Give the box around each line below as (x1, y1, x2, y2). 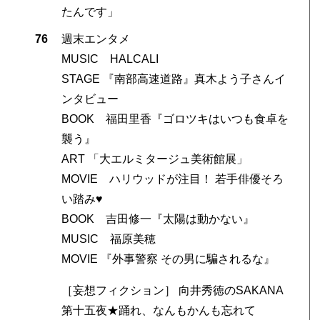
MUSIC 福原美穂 (61, 233, 156, 246)
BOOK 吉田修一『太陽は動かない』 (61, 213, 254, 226)
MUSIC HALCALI (61, 53, 159, 66)
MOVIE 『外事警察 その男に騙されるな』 (61, 253, 275, 266)
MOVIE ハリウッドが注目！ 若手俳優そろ (61, 173, 284, 186)
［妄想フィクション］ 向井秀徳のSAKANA (61, 284, 284, 297)
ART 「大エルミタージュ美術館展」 (61, 153, 248, 166)
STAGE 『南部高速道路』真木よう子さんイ (61, 73, 286, 86)
